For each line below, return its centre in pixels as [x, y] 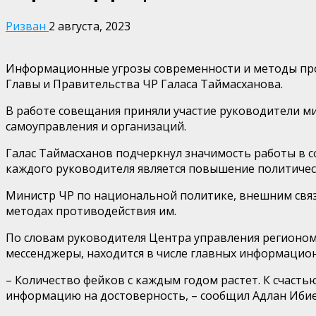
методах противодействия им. [91, 211]
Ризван [27, 26]
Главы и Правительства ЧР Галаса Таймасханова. [144, 84]
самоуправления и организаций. [96, 126]
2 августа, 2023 [90, 26]
